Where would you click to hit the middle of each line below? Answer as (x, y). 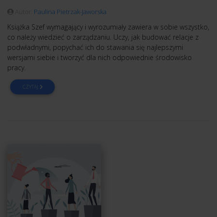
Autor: (24, 12)
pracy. (16, 68)
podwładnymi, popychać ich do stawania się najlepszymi (95, 47)
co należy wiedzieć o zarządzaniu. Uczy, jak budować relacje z (103, 37)
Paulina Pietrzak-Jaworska (70, 12)
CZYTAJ (31, 87)
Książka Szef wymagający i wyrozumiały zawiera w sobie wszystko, (108, 27)
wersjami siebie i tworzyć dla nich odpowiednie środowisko (100, 58)
